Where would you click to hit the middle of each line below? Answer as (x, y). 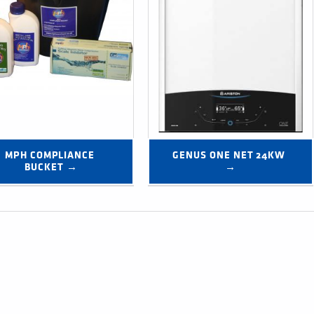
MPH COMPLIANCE (50, 156)
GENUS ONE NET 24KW (229, 156)
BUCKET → (51, 168)
